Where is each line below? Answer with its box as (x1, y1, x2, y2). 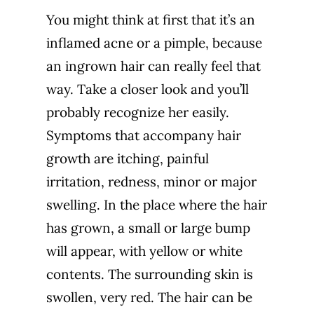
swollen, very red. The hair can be (46, 288, 252, 306)
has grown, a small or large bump (46, 219, 250, 236)
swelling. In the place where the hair (46, 196, 267, 213)
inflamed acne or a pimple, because (46, 34, 262, 51)
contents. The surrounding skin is (46, 265, 253, 282)
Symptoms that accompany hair (46, 126, 241, 144)
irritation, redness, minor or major (46, 172, 257, 190)
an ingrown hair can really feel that (46, 57, 261, 74)
